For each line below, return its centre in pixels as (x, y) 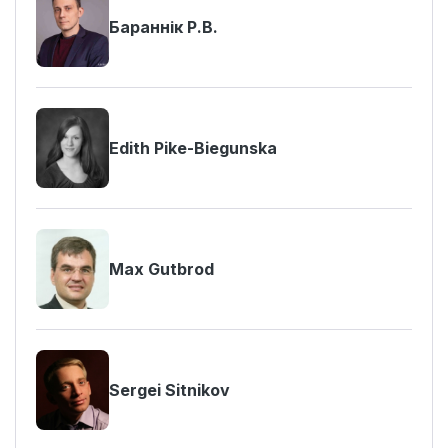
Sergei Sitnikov (169, 390)
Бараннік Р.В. (163, 27)
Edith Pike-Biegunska (193, 148)
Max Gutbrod (161, 269)
